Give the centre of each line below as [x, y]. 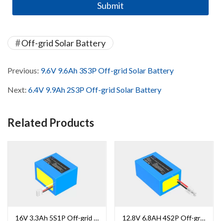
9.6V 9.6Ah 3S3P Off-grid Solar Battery [107, 70]
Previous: [24, 70]
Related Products [51, 122]
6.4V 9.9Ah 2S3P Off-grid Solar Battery [95, 89]
